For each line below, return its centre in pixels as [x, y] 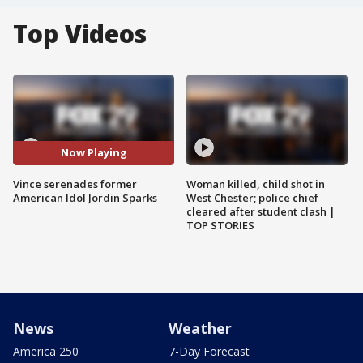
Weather [200, 328]
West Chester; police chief [252, 197]
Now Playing [94, 153]
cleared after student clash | [261, 211]
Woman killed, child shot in [256, 184]
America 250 [46, 351]
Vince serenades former [75, 184]
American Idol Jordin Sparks [85, 197]
